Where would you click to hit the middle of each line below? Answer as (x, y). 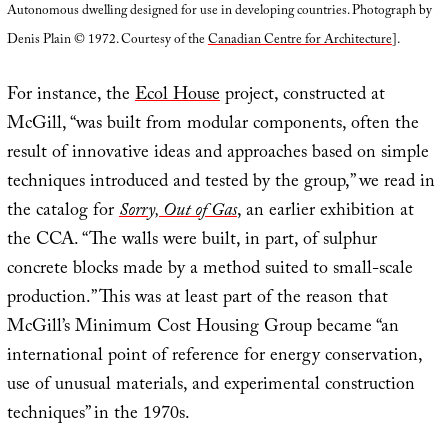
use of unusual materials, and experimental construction (210, 386)
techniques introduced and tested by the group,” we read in (220, 183)
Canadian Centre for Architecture (299, 40)
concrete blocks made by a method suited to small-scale (209, 270)
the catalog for (62, 212)
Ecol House (177, 96)
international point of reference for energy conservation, (214, 357)
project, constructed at (302, 96)
